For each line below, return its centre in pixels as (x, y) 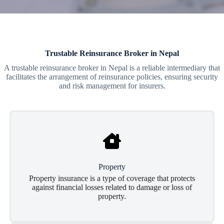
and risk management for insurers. (112, 86)
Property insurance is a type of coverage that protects (112, 178)
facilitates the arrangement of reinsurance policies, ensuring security (112, 77)
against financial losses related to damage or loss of (112, 187)
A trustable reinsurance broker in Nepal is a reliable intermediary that (112, 68)
